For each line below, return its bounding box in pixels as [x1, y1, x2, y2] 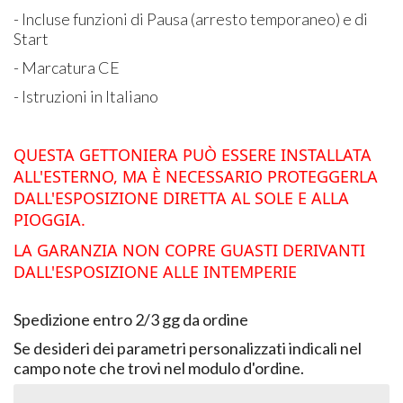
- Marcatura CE [13, 57, 121, 77]
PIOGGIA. [13, 208, 86, 230]
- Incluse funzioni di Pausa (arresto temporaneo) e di [13, 8, 369, 29]
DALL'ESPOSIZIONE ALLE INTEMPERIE [13, 260, 298, 282]
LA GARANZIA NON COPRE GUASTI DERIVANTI [13, 238, 366, 261]
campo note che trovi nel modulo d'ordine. [13, 357, 305, 378]
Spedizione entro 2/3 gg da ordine [13, 309, 249, 329]
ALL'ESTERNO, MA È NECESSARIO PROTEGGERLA [13, 165, 379, 187]
